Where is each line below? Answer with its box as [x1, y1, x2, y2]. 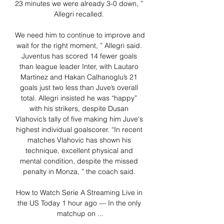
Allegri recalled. [54, 9, 106, 19]
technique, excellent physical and [25, 146, 133, 155]
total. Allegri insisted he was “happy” [21, 93, 137, 103]
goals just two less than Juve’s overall [20, 83, 138, 92]
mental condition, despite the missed [20, 156, 138, 166]
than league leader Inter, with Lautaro [19, 62, 138, 71]
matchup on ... [56, 209, 103, 218]
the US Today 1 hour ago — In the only [17, 198, 141, 208]
